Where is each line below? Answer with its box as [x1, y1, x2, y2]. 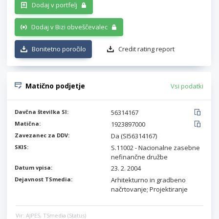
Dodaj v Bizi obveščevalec [31, 22, 108, 31]
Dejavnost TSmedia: [15, 175, 72, 183]
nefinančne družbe [111, 153, 168, 161]
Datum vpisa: [15, 164, 52, 171]
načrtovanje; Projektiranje [111, 185, 188, 194]
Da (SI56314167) [111, 131, 157, 140]
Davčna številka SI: [15, 108, 68, 115]
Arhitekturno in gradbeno [111, 175, 186, 184]
